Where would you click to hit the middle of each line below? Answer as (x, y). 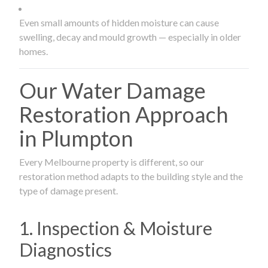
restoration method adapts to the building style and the (131, 176)
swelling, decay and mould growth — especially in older (130, 36)
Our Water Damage (112, 90)
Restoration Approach (124, 114)
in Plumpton (76, 138)
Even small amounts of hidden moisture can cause (119, 22)
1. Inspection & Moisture (116, 228)
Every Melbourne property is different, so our (112, 162)
